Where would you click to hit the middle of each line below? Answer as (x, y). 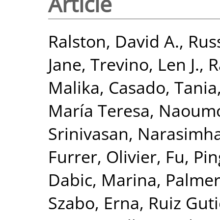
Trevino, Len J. (145, 64)
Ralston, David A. (114, 41)
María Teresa (99, 110)
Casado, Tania (163, 87)
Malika (74, 87)
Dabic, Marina (102, 179)
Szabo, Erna (94, 202)
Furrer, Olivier (102, 156)
